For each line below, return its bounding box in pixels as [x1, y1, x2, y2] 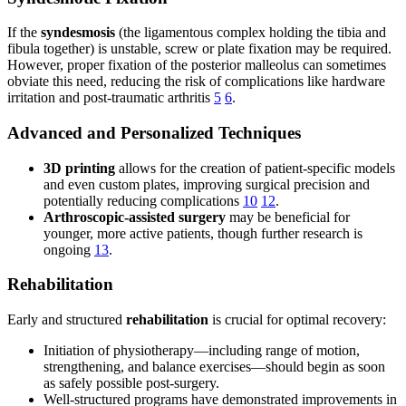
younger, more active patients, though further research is [43, 225, 362, 241]
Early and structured [7, 312, 126, 328]
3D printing [43, 159, 115, 176]
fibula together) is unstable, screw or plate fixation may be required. [7, 41, 391, 57]
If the [7, 24, 41, 41]
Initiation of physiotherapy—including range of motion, [43, 343, 360, 359]
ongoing [43, 241, 94, 257]
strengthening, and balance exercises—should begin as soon [43, 359, 385, 375]
